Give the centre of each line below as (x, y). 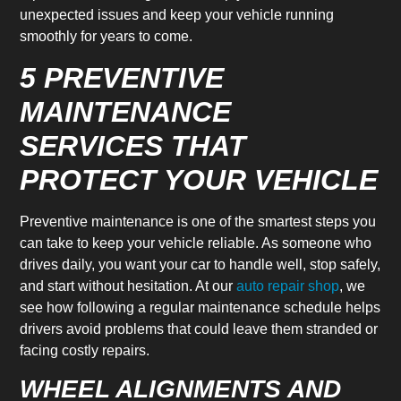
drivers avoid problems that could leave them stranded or (199, 328)
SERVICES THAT (133, 145)
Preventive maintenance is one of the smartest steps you (198, 221)
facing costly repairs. (85, 350)
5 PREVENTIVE (122, 77)
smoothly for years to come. (107, 37)
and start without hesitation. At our (128, 286)
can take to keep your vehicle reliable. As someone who (196, 243)
